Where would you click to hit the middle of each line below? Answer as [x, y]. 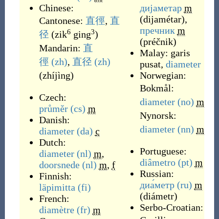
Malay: [155, 53]
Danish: [54, 120]
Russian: [157, 174]
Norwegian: [163, 75]
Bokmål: [157, 88]
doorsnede [59, 165]
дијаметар [161, 8]
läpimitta [57, 187]
